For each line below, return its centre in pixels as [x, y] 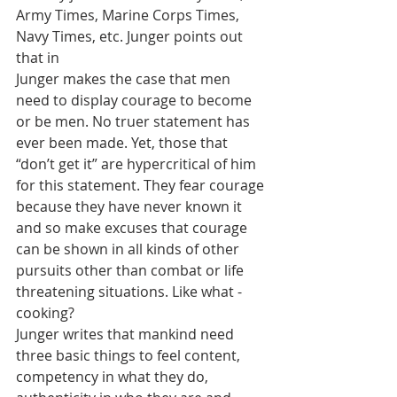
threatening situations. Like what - [131, 292]
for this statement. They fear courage [142, 185]
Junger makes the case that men [125, 79]
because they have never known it [131, 206]
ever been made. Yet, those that [124, 143]
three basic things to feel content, [130, 355]
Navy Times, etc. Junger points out [131, 36]
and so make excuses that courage [133, 228]
